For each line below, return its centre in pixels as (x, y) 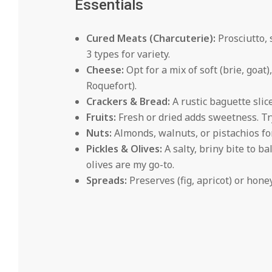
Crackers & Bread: (128, 101)
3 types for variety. (128, 54)
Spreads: (106, 180)
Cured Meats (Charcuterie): (151, 38)
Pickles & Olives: (124, 148)
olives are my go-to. (130, 164)
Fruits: (101, 117)
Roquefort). (111, 85)
